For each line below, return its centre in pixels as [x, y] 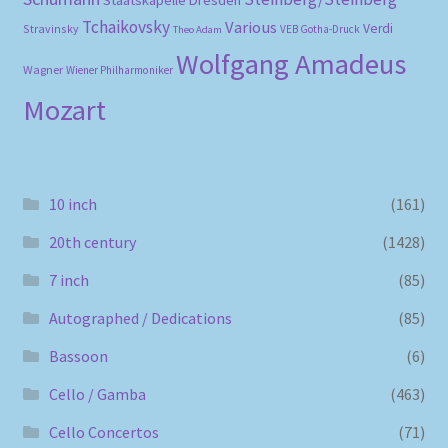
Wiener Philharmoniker [119, 70]
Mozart [64, 110]
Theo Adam [197, 30]
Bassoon [78, 355]
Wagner [42, 70]
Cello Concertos [103, 431]
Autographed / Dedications [140, 317]
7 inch [68, 279]
